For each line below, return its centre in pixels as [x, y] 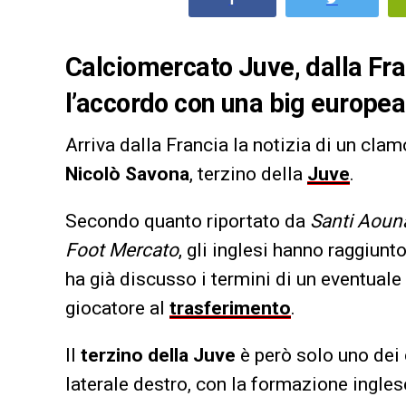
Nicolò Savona [127, 174]
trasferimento [230, 308]
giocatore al [117, 308]
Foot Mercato [122, 250]
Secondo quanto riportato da [188, 221]
